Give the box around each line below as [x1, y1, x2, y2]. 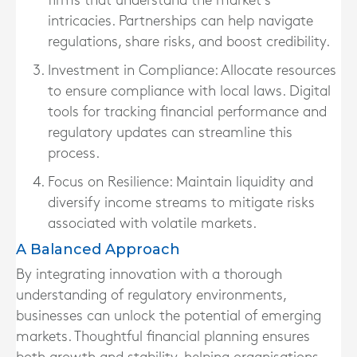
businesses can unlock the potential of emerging [16, 309, 321, 323]
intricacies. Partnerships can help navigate [48, 14, 313, 28]
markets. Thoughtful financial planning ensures [16, 330, 310, 343]
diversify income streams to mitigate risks [48, 196, 315, 210]
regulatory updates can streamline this [48, 126, 292, 139]
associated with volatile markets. [48, 217, 257, 230]
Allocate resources [218, 64, 336, 77]
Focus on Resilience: [48, 175, 172, 189]
